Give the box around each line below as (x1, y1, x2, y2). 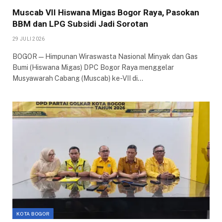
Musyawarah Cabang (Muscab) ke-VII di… (12, 74, 143, 82)
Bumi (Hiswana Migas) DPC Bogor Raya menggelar (12, 63, 174, 71)
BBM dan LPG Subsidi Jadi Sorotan (12, 18, 148, 29)
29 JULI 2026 (12, 36, 45, 42)
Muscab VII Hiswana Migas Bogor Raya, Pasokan (12, 7, 199, 17)
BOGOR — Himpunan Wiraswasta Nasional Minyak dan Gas (12, 52, 198, 60)
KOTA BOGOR (16, 210, 50, 217)
